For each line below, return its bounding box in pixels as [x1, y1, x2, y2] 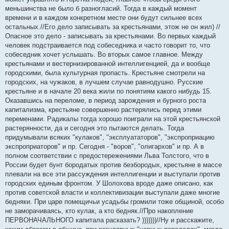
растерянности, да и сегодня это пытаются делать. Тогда [5, 124, 184, 132]
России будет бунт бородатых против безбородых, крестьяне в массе [5, 161, 222, 169]
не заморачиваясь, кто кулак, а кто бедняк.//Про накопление [5, 207, 193, 215]
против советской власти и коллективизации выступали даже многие [5, 189, 220, 196]
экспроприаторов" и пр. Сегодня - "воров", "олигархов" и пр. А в [5, 143, 204, 150]
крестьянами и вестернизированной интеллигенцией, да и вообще [5, 60, 210, 67]
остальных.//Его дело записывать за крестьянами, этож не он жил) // [5, 23, 220, 31]
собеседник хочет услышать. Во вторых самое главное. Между [5, 51, 203, 58]
